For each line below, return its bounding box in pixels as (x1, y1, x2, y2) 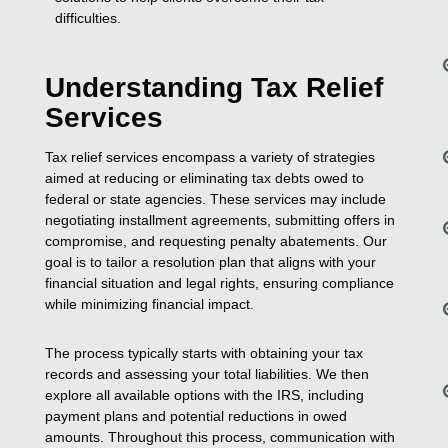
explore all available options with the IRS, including (45, 386, 365, 403)
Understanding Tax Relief (45, 71, 384, 103)
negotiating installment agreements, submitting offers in (45, 211, 396, 228)
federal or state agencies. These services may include (45, 190, 387, 207)
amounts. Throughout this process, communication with (45, 428, 396, 445)
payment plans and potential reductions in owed (45, 407, 348, 424)
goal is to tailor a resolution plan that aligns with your (45, 253, 377, 270)
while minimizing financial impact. (45, 295, 255, 312)
